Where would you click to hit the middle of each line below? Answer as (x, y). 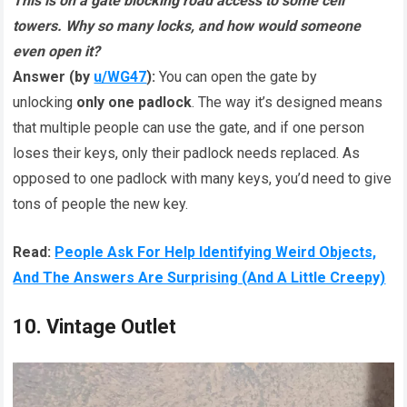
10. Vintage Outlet (95, 326)
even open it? (57, 51)
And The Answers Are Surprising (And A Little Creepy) (199, 277)
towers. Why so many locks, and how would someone (187, 25)
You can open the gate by (237, 76)
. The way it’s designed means (288, 102)
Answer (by (54, 76)
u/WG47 (120, 76)
